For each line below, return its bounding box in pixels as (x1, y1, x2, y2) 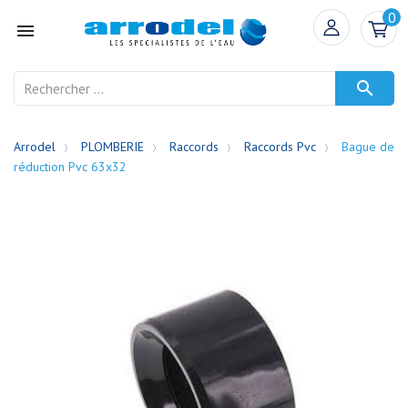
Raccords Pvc (244, 138, 316, 155)
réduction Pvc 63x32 (14, 158, 127, 175)
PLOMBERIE (81, 138, 144, 155)
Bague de (342, 138, 394, 155)
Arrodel (14, 138, 56, 155)
